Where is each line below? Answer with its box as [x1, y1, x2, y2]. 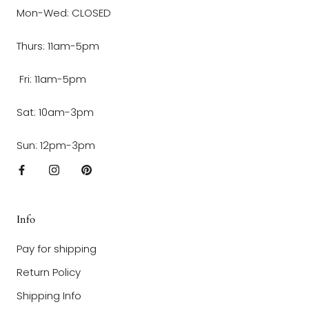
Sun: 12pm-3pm [17, 137, 95, 152]
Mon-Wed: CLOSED [17, 5, 111, 20]
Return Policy [17, 264, 81, 279]
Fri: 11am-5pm [17, 71, 86, 86]
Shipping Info [17, 288, 81, 303]
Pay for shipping [17, 241, 97, 256]
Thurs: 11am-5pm [17, 38, 102, 53]
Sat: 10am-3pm [17, 104, 102, 119]
